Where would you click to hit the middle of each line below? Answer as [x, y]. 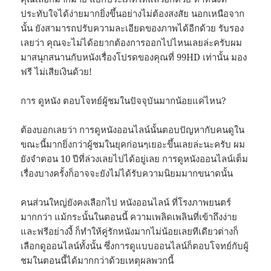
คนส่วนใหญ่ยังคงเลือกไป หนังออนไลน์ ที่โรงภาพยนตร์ [126, 202]
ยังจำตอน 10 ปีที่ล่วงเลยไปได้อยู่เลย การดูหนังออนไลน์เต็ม [135, 158]
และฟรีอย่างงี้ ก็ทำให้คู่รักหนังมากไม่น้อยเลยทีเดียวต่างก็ [130, 231]
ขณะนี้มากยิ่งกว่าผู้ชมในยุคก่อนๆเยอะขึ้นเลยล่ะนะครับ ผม [133, 144]
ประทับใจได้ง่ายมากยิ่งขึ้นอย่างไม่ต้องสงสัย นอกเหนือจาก [133, 13]
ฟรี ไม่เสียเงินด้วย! [57, 71]
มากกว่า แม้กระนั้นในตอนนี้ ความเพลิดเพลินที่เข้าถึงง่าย [129, 216]
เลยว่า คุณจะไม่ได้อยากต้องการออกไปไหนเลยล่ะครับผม [132, 42]
